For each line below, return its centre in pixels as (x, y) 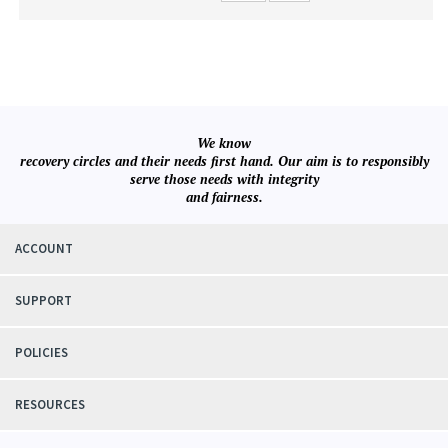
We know (224, 142)
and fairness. (224, 196)
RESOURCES (50, 404)
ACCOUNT (44, 248)
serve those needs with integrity (224, 178)
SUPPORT (43, 300)
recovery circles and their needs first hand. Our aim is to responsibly (224, 160)
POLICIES (41, 352)
